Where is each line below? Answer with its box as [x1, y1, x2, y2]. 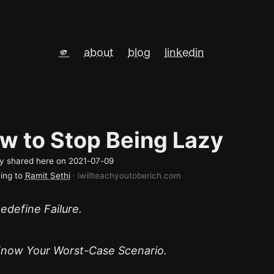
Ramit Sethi [24, 171, 70, 180]
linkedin [165, 46, 204, 59]
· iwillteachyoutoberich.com [72, 171, 181, 180]
